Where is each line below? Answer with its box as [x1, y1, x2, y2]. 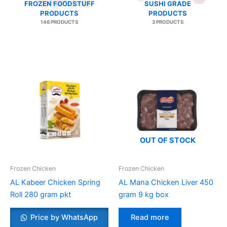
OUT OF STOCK [140, 135, 196, 145]
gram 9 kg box [119, 190, 169, 199]
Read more [131, 213, 169, 222]
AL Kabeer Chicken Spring [10, 177, 100, 187]
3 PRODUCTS [152, 19, 183, 25]
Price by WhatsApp [28, 213, 98, 222]
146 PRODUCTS [41, 19, 78, 25]
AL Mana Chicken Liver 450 [119, 177, 213, 187]
